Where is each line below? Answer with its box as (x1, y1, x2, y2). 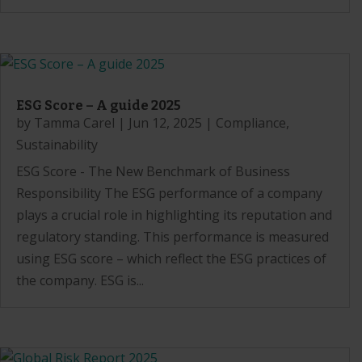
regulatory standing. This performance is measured (16, 227, 329, 246)
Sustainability (16, 135, 98, 154)
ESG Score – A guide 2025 (16, 97, 181, 113)
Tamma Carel (34, 113, 115, 132)
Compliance (216, 113, 286, 132)
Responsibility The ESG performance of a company (16, 183, 322, 202)
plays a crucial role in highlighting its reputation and (16, 205, 332, 224)
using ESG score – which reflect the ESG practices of (16, 249, 326, 267)
